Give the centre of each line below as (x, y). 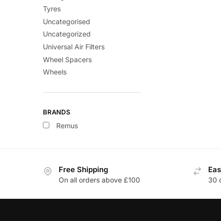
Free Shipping (83, 169)
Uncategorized (67, 34)
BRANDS (56, 112)
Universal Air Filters (74, 47)
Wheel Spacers (67, 59)
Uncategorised (67, 21)
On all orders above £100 (99, 180)
